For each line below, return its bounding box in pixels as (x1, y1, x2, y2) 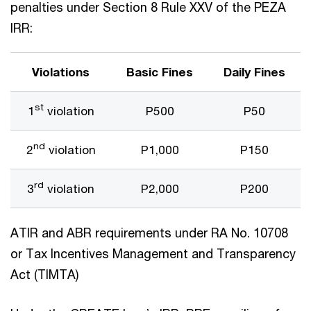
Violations (32, 64, 90, 79)
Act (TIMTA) (10, 266, 78, 282)
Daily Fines (224, 64, 285, 79)
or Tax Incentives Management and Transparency (10, 245, 296, 261)
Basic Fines (126, 64, 193, 79)
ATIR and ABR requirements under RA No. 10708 (10, 224, 288, 240)
